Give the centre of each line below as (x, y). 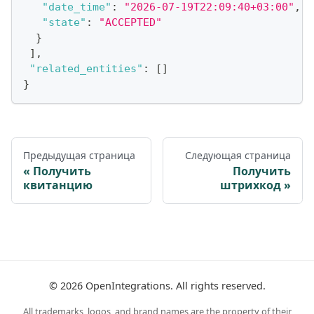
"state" (64, 22)
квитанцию (58, 185)
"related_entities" (86, 68)
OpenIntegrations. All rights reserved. (174, 286)
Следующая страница (238, 155)
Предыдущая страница (79, 155)
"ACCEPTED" (130, 22)
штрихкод (251, 185)
